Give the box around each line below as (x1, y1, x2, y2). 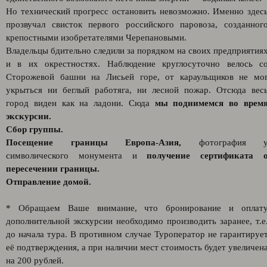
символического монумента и (6, 151, 147, 160)
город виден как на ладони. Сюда (6, 98, 155, 108)
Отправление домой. (6, 177, 91, 187)
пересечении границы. (6, 164, 100, 173)
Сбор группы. (6, 125, 63, 134)
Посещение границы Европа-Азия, (6, 138, 181, 147)
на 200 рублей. (6, 256, 64, 265)
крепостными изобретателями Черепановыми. (6, 33, 187, 42)
